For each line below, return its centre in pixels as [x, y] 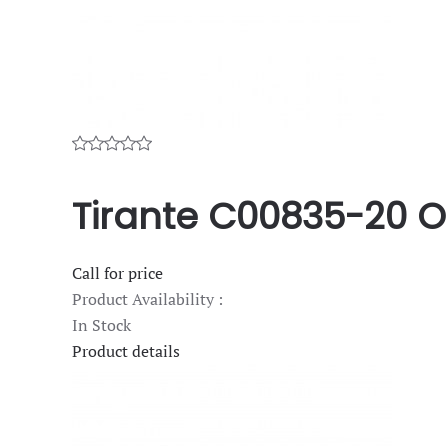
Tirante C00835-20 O [259, 216]
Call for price [117, 272]
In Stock [101, 324]
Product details [126, 350]
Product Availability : [147, 298]
